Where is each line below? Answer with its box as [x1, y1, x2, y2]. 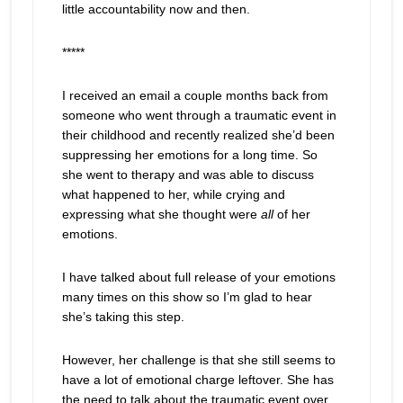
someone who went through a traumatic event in [61, 108, 336, 122]
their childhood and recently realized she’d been [61, 128, 335, 142]
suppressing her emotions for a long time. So [61, 148, 318, 162]
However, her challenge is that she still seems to [61, 353, 336, 367]
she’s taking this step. [61, 309, 184, 324]
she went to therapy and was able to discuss [61, 167, 314, 182]
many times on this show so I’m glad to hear [61, 290, 312, 304]
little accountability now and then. [61, 2, 250, 16]
